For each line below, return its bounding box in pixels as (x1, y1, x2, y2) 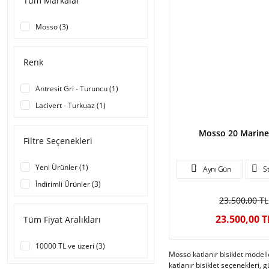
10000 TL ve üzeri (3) (35, 241, 105, 251)
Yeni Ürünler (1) (35, 162, 88, 172)
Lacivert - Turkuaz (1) (35, 100, 106, 110)
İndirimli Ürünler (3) (35, 179, 101, 189)
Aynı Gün (203, 163, 231, 174)
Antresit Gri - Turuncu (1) (35, 83, 118, 94)
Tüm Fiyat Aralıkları (23, 214, 101, 225)
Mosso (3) (35, 22, 68, 32)
